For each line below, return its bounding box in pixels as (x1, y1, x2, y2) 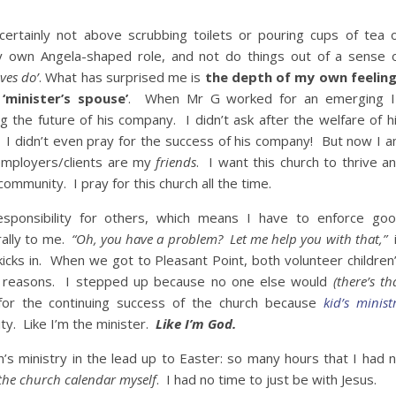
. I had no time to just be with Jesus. (156, 369, 377, 388)
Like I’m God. (152, 314, 236, 332)
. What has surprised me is (38, 67, 205, 86)
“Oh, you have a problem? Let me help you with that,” (67, 229, 387, 247)
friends (156, 152, 197, 171)
